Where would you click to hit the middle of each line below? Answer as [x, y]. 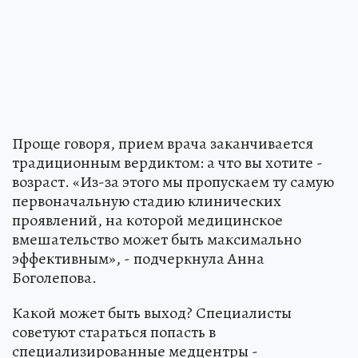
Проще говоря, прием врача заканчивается [163, 144]
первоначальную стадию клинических [147, 201]
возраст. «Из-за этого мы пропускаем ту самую [173, 182]
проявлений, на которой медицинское [147, 221]
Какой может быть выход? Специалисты [152, 313]
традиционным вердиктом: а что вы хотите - [167, 163]
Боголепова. [54, 278]
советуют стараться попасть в [114, 332]
